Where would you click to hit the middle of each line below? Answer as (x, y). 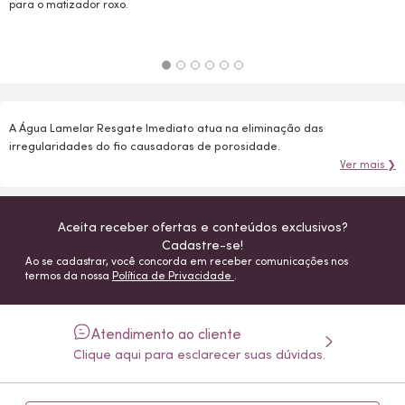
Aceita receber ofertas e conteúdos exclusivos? (202, 227)
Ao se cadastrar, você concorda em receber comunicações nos (187, 261)
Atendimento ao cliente (166, 334)
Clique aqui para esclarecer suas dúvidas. (199, 354)
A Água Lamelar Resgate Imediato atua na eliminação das (166, 128)
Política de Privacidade (173, 275)
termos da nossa (69, 275)
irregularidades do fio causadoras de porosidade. (145, 146)
